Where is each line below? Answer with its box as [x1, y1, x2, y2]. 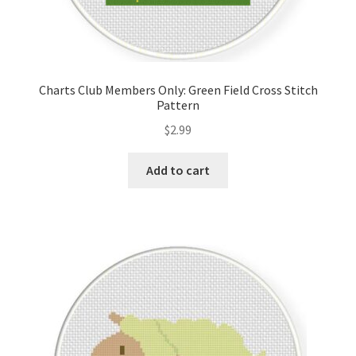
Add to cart [146, 161, 210, 178]
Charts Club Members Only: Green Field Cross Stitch [38, 82, 318, 99]
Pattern [157, 97, 199, 114]
